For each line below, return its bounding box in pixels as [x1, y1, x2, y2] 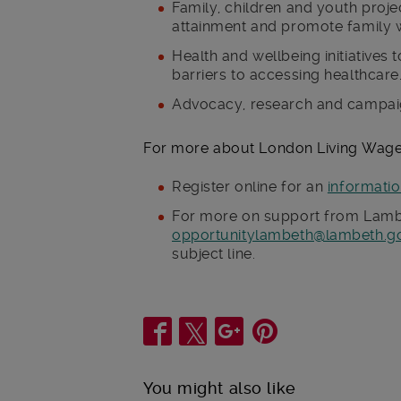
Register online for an [172, 177, 328, 195]
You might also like [143, 378, 296, 397]
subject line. [172, 244, 256, 262]
